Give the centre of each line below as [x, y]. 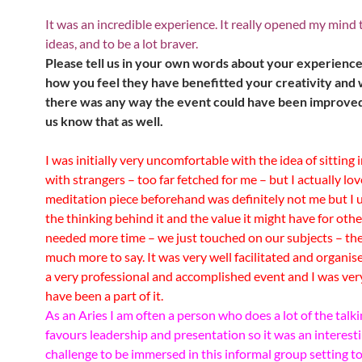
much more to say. [96, 256]
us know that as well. [105, 120]
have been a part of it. [104, 295]
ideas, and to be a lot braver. [122, 43]
